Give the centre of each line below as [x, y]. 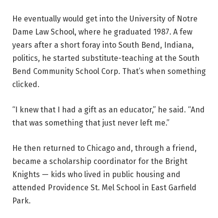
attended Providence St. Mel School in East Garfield [104, 187]
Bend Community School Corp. [66, 72]
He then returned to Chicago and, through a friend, [104, 148]
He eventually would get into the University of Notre [105, 19]
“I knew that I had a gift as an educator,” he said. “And [109, 110]
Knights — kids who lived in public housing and [96, 174]
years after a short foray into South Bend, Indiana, [103, 45]
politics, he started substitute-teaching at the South [106, 58]
